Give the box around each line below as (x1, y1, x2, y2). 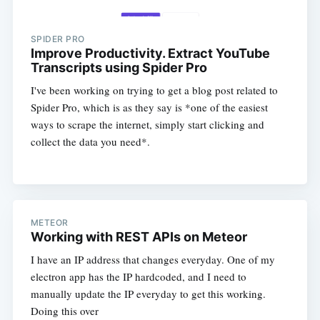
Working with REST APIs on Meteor (30, 229, 247, 245)
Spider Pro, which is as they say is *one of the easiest (30, 100, 268, 115)
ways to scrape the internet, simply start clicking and (30, 117, 264, 132)
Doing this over (30, 304, 99, 319)
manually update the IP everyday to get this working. (30, 286, 266, 301)
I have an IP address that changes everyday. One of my (30, 252, 275, 267)
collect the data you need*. (30, 134, 150, 149)
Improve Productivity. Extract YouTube (30, 46, 270, 61)
